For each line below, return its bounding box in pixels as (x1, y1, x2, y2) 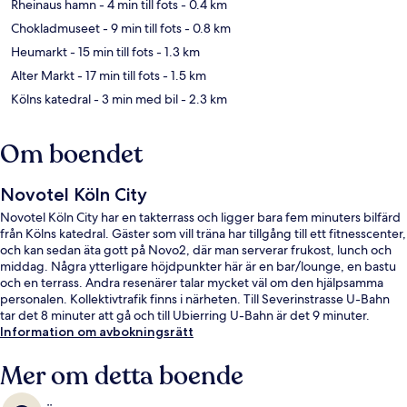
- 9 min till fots (100, 20, 182, 37)
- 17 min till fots (74, 67, 160, 84)
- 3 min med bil (91, 91, 178, 108)
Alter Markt (11, 67, 74, 84)
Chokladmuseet (11, 20, 100, 37)
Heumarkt (11, 44, 67, 61)
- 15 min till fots (67, 44, 154, 61)
